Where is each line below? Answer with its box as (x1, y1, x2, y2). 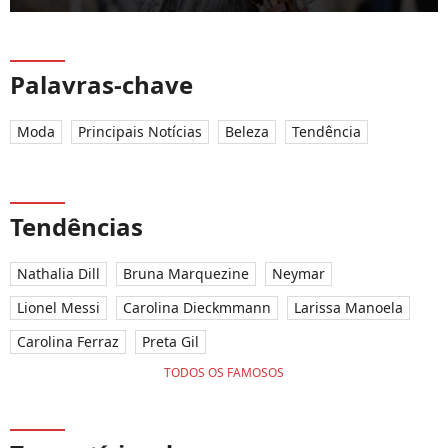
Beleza (225, 122, 269, 142)
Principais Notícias (78, 122, 202, 142)
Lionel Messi (17, 298, 100, 318)
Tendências (10, 210, 143, 244)
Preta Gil (142, 332, 199, 352)
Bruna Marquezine (123, 264, 249, 284)
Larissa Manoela (294, 298, 403, 318)
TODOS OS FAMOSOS (164, 364, 284, 382)
